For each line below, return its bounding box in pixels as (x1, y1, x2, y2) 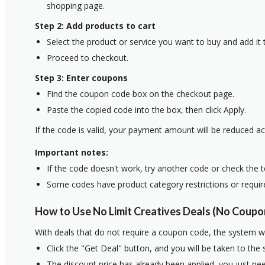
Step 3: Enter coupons (35, 72, 128, 83)
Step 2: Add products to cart (35, 20, 156, 31)
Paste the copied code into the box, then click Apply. (47, 104, 246, 115)
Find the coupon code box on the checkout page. (47, 88, 234, 99)
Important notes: (35, 146, 108, 158)
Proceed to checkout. (47, 51, 128, 63)
